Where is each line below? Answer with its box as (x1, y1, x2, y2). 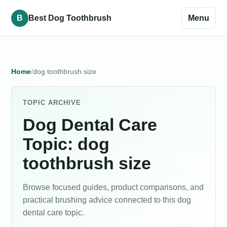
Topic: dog (23, 134, 109, 154)
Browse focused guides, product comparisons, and (23, 183, 204, 192)
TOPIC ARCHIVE (23, 99, 82, 106)
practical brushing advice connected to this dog (23, 196, 191, 204)
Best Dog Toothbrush (28, 14, 111, 22)
